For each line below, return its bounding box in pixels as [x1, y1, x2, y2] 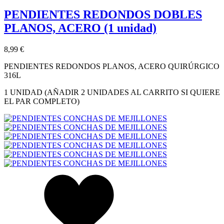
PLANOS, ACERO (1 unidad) [4, 21, 156, 34]
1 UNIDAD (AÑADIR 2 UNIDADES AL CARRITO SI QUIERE [4, 87, 220, 96]
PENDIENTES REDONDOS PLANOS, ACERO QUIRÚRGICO [4, 61, 219, 70]
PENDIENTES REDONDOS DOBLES [4, 7, 202, 21]
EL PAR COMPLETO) [4, 96, 79, 105]
